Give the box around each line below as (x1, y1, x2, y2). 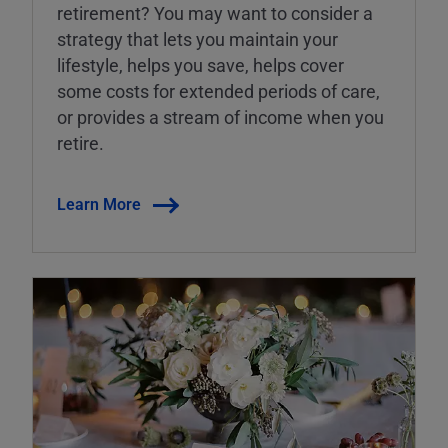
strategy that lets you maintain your (57, 26, 338, 51)
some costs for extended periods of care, (57, 78, 380, 103)
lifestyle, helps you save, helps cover (57, 52, 344, 77)
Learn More (57, 192, 141, 214)
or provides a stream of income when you (57, 104, 384, 129)
